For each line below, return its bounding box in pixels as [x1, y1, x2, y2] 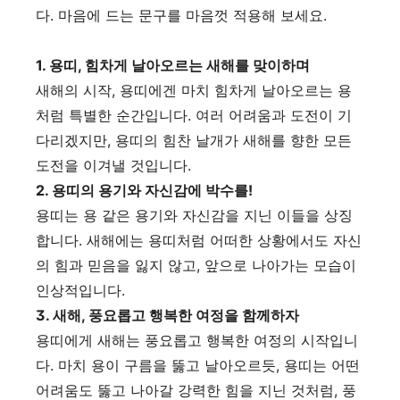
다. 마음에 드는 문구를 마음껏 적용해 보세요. [36, 5, 327, 24]
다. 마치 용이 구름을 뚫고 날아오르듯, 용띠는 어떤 [36, 355, 360, 374]
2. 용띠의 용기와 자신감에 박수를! [36, 180, 253, 199]
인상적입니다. [36, 280, 125, 299]
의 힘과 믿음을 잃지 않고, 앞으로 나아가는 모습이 [36, 255, 356, 274]
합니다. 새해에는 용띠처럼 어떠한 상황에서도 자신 [36, 230, 362, 249]
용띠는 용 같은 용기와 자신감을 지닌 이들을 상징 [36, 205, 353, 224]
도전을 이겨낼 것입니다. [36, 155, 191, 174]
